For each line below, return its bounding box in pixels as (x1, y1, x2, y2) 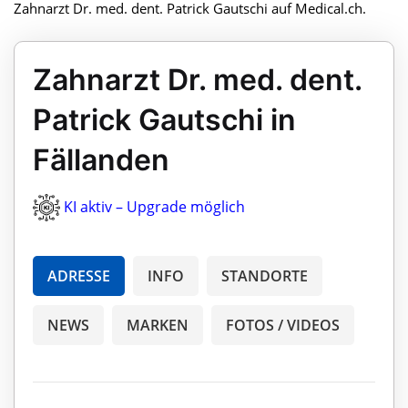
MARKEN (127, 315, 189, 336)
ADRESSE (47, 266, 110, 287)
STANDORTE (221, 266, 308, 287)
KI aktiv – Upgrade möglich (64, 196, 245, 217)
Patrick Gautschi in (33, 101, 296, 138)
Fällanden (33, 141, 169, 178)
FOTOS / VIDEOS (226, 315, 340, 336)
